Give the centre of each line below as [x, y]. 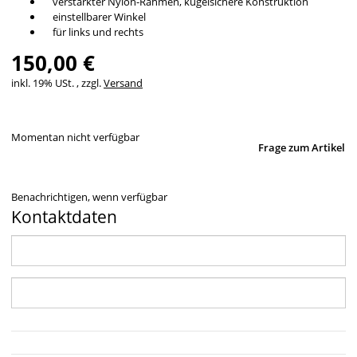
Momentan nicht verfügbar [75, 137]
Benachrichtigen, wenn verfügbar [89, 196]
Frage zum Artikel [302, 147]
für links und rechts [93, 31]
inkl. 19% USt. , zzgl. [57, 82]
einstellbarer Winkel [94, 16]
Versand [123, 82]
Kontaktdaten [64, 216]
